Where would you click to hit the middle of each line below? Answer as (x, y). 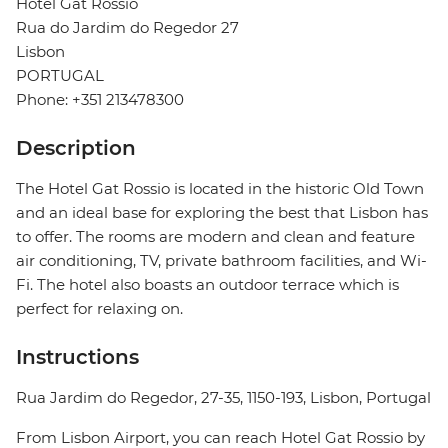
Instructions (77, 357)
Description (76, 148)
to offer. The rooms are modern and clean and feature (215, 237)
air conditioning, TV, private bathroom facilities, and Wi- (221, 261)
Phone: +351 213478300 (100, 100)
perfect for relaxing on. (99, 309)
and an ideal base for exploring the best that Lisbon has (222, 213)
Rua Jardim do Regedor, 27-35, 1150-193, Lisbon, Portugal (223, 398)
